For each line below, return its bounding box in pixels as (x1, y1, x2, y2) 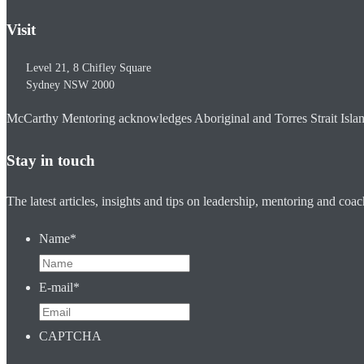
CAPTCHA (39, 329, 102, 344)
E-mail (39, 280, 73, 295)
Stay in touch (6, 151, 95, 169)
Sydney (26, 78, 60, 91)
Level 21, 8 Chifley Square (26, 61, 151, 74)
